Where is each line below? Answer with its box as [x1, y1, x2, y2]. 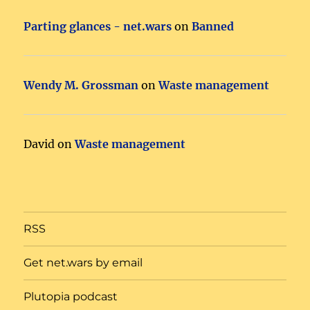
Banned [192, 19, 235, 33]
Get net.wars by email [24, 256, 143, 270]
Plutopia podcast [24, 290, 118, 304]
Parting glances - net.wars [24, 19, 172, 33]
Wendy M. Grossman [24, 77, 139, 92]
